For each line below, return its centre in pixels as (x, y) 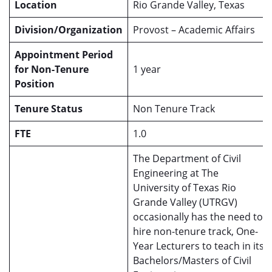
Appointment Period (64, 55)
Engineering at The (176, 173)
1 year (147, 69)
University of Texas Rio (185, 188)
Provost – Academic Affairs (194, 30)
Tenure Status (49, 109)
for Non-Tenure (52, 69)
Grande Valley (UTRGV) (185, 202)
